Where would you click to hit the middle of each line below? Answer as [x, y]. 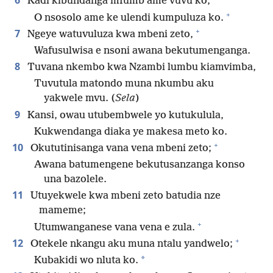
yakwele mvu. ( [80, 99]
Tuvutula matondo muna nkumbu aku [124, 84]
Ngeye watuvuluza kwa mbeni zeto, [109, 34]
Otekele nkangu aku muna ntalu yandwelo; [130, 244]
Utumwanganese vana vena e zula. [115, 227]
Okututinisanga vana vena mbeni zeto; [120, 148]
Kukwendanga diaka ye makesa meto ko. [131, 132]
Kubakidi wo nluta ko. [86, 260]
